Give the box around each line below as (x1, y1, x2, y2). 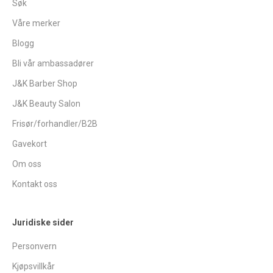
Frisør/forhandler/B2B (12, 118, 97, 129)
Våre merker (12, 18, 60, 28)
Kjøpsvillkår (12, 261, 55, 271)
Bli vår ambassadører (12, 58, 94, 68)
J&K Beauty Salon (12, 98, 80, 108)
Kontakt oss (12, 179, 57, 189)
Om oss (12, 158, 41, 169)
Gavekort (12, 138, 47, 149)
